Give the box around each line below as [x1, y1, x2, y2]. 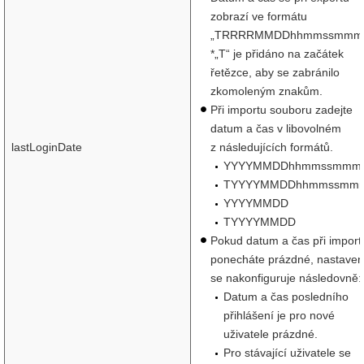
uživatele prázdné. [223, 327, 318, 340]
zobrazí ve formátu [210, 10, 307, 23]
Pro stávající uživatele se [223, 346, 351, 359]
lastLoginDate [11, 141, 82, 154]
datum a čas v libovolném [210, 122, 341, 135]
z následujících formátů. [210, 141, 333, 154]
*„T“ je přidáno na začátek [210, 47, 344, 60]
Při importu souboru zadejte [210, 103, 353, 116]
